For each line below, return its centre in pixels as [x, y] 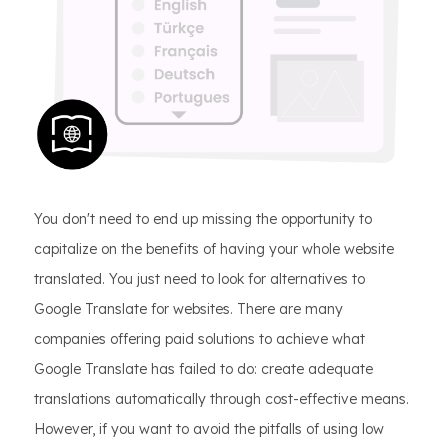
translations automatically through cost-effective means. [221, 399]
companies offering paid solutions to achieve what [199, 339]
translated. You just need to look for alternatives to [199, 279]
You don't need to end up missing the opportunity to [203, 219]
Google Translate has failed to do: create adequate [203, 369]
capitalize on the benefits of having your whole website [214, 249]
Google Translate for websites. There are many [188, 309]
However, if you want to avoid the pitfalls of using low [209, 429]
